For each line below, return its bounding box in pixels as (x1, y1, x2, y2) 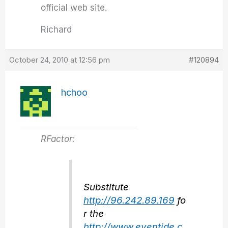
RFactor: (41, 134, 75, 144)
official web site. (41, 3, 107, 13)
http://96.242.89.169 (83, 194, 175, 207)
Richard (41, 24, 72, 35)
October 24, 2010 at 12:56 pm (9, 55, 110, 65)
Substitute (83, 181, 129, 193)
